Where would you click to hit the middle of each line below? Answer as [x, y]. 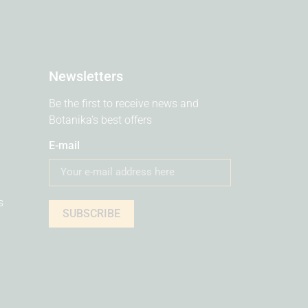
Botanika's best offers [100, 120]
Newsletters [86, 77]
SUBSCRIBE [91, 214]
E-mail [64, 145]
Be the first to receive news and [124, 104]
